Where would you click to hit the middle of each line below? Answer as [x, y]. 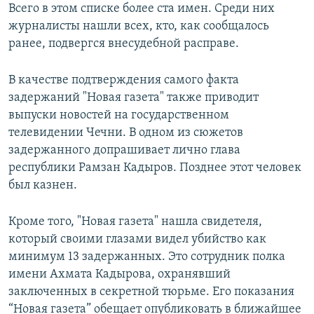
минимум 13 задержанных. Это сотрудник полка [147, 257]
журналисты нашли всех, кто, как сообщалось [139, 26]
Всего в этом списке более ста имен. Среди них [142, 8]
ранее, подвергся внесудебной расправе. [124, 43]
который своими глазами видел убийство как [137, 239]
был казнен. [43, 185]
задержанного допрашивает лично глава [124, 150]
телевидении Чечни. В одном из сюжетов [126, 132]
